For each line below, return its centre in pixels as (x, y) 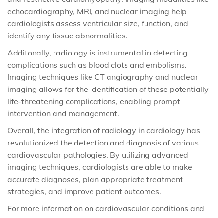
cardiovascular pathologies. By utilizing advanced (98, 155)
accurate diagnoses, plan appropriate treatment (95, 179)
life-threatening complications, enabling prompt (94, 101)
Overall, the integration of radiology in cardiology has (104, 130)
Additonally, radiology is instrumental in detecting (98, 53)
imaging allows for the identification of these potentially (108, 89)
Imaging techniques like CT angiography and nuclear (103, 77)
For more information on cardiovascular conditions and (106, 208)
